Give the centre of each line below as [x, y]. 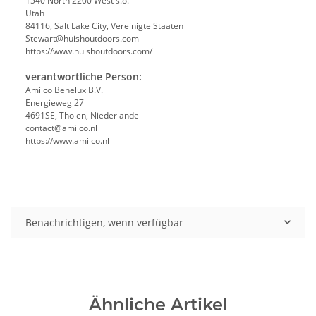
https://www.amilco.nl [67, 140]
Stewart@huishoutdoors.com [82, 38]
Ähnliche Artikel [158, 304]
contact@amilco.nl [61, 128]
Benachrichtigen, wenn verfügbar [104, 222]
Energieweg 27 [55, 102]
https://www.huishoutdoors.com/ [89, 51]
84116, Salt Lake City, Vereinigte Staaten [105, 25]
